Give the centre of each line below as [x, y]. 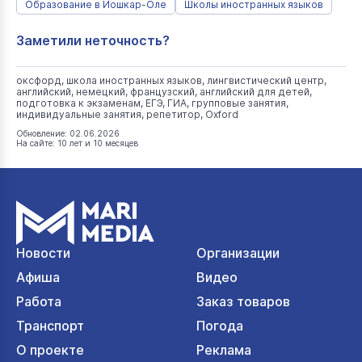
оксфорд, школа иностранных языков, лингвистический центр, [171, 80]
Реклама [223, 350]
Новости [43, 253]
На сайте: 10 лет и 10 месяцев [77, 143]
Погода [219, 326]
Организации [238, 253]
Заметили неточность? [93, 40]
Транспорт [50, 326]
